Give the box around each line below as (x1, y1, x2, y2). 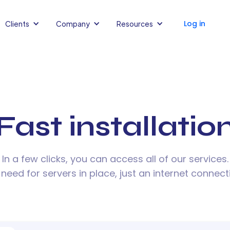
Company (56, 19, 90, 28)
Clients (5, 19, 29, 28)
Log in (184, 18, 205, 29)
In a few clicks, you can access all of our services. (2, 152, 228, 166)
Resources (117, 19, 153, 28)
